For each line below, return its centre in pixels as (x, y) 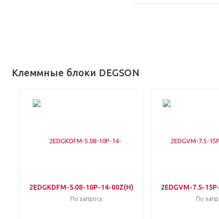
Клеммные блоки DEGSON (76, 73)
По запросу (86, 199)
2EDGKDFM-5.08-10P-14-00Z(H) (81, 187)
